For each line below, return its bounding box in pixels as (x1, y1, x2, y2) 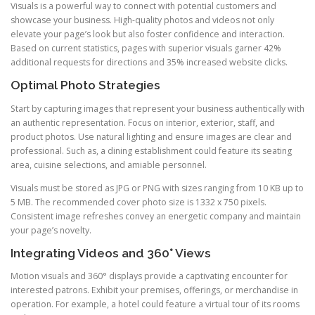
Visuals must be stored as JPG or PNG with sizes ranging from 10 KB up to (11, 181, 304, 194)
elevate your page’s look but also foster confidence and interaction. (11, 28, 285, 41)
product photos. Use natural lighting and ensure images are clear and (11, 130, 292, 143)
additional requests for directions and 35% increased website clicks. (11, 56, 288, 69)
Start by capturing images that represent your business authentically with (11, 102, 304, 115)
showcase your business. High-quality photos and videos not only (11, 14, 274, 27)
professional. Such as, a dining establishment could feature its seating (11, 144, 292, 157)
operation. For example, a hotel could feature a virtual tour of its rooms (11, 297, 300, 310)
